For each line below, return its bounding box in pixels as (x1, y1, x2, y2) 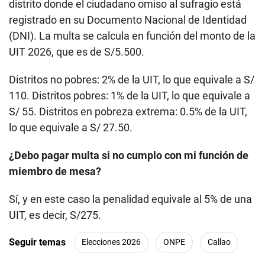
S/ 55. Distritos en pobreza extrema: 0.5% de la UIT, (9, 105, 247, 118)
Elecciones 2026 (82, 237, 141, 247)
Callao (208, 237, 231, 247)
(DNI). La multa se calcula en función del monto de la (9, 29, 256, 42)
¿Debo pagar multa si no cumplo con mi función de (9, 148, 248, 161)
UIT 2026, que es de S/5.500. (9, 45, 144, 58)
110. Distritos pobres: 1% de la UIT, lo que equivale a (9, 89, 250, 102)
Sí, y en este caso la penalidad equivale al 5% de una (9, 192, 252, 205)
